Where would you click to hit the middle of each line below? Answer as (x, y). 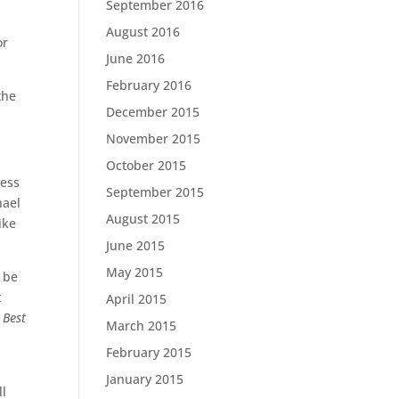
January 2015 (145, 379)
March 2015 (142, 326)
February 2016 (149, 85)
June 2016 (136, 58)
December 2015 (153, 112)
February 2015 (149, 352)
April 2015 (137, 299)
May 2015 (135, 272)
